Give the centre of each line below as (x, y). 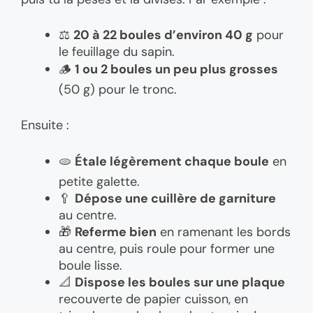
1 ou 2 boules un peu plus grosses (176, 69)
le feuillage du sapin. (117, 51)
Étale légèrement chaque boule (172, 161)
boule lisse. (90, 265)
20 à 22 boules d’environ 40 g (163, 35)
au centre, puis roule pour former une (167, 248)
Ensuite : (45, 125)
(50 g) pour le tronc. (118, 89)
